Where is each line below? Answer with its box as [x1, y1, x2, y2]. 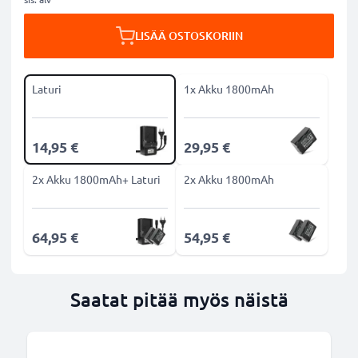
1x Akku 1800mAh [184, 82, 274, 96]
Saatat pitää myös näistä [70, 287, 288, 312]
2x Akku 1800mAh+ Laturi [32, 172, 161, 186]
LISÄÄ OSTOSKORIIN [134, 28, 243, 43]
